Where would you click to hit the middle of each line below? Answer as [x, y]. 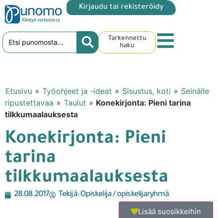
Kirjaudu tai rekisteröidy [121, 8]
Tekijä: [69, 195]
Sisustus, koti [146, 91]
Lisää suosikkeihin [170, 212]
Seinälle [195, 91]
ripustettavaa [29, 103]
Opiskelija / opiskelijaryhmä [124, 195]
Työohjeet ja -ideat [77, 91]
